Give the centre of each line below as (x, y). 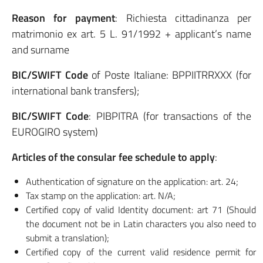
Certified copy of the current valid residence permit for (141, 252)
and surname (41, 50)
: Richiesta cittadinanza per (183, 18)
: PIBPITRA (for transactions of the (170, 116)
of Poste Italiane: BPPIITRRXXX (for (170, 75)
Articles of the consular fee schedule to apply (113, 157)
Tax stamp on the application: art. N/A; (101, 195)
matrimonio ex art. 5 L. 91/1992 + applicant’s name (131, 34)
